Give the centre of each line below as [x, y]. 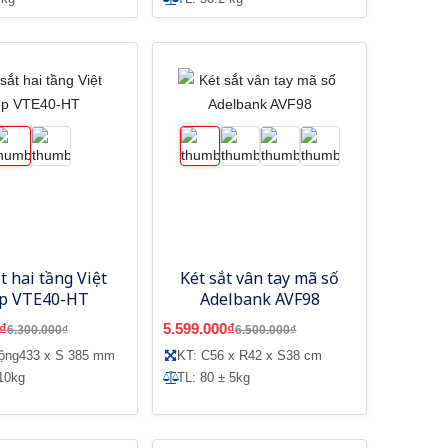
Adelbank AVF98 [259, 298]
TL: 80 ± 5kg [214, 377]
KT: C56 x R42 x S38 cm [250, 355]
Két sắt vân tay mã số [260, 277]
